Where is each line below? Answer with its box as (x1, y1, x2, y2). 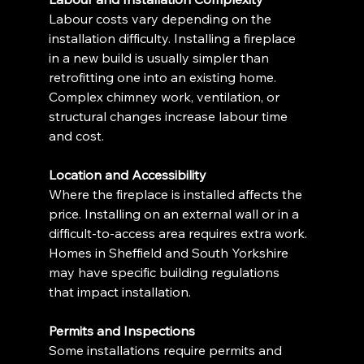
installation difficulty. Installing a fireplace (49, 30, 300, 46)
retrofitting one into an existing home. (49, 69, 280, 85)
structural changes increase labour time (49, 108, 292, 124)
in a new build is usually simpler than (49, 50, 273, 66)
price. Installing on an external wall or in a (49, 206, 303, 222)
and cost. (49, 128, 105, 144)
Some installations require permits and (49, 342, 286, 358)
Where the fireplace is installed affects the (49, 186, 306, 202)
